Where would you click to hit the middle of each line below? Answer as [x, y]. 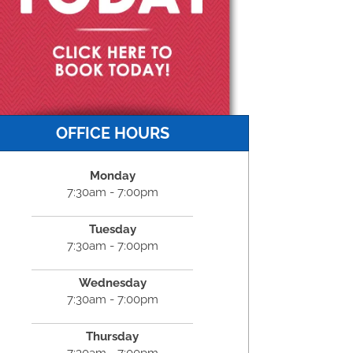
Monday [112, 175]
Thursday [113, 336]
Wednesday [112, 282]
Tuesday [112, 229]
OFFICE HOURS [112, 133]
